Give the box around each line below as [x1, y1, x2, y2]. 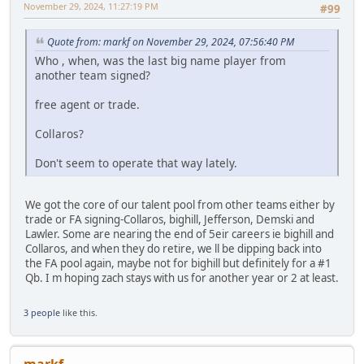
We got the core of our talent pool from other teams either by [25, 197, 335, 213]
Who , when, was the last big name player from [35, 53, 286, 69]
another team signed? [35, 67, 150, 84]
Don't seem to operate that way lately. [35, 155, 237, 171]
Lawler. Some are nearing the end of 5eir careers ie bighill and [25, 227, 334, 242]
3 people [24, 306, 60, 319]
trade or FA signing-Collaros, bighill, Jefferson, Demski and [25, 212, 314, 227]
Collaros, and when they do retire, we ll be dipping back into [25, 241, 322, 257]
